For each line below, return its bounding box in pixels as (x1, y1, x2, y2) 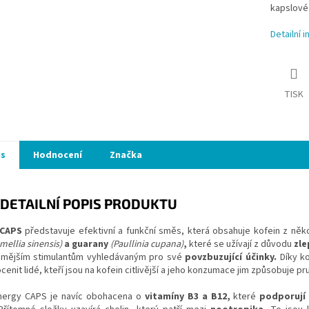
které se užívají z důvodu (189, 237, 294, 251)
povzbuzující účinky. (185, 250, 280, 264)
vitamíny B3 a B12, (144, 289, 234, 303)
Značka (110, 148, 142, 162)
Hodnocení (33, 148, 82, 162)
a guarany (64, 237, 110, 251)
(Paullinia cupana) (110, 237, 183, 251)
